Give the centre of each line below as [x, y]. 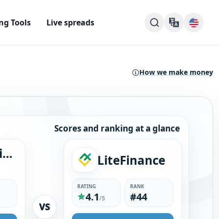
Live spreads [70, 22]
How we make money [176, 72]
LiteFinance [131, 160]
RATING [87, 186]
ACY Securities [8, 153]
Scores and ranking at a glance [117, 128]
